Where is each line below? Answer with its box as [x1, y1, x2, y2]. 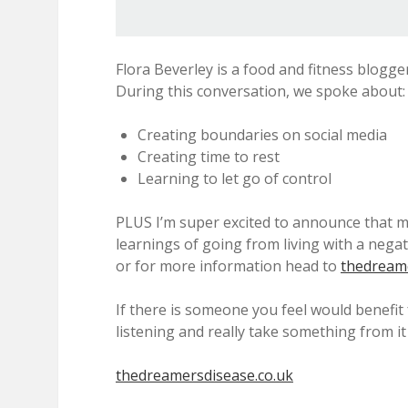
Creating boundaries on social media [138, 125, 387, 145]
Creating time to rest [138, 147, 280, 167]
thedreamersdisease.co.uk [116, 365, 293, 385]
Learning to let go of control [138, 168, 331, 189]
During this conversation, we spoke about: [116, 81, 405, 101]
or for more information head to [116, 256, 341, 276]
